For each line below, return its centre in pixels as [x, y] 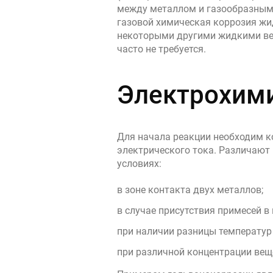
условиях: [139, 164]
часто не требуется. [161, 49]
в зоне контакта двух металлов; [190, 190]
